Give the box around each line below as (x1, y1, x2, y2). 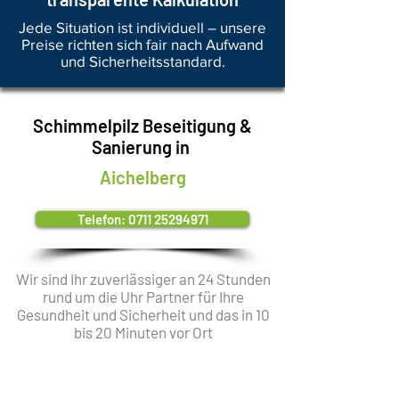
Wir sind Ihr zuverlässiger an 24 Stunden (15, 270, 271, 288)
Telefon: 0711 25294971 (77, 211, 208, 227)
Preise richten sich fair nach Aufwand (21, 36, 264, 53)
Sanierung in (91, 136, 193, 158)
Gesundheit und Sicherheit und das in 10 (16, 305, 270, 323)
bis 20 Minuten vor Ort (73, 323, 213, 341)
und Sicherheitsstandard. (60, 53, 225, 69)
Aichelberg (99, 167, 186, 188)
